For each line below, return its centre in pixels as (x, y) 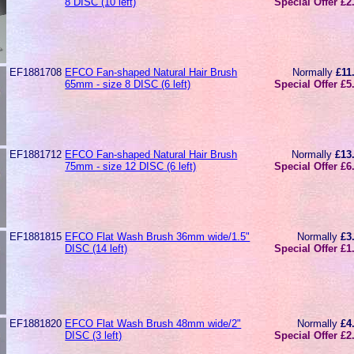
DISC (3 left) (94, 335)
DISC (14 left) (96, 248)
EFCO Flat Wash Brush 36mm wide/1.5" (158, 236)
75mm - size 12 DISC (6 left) (131, 166)
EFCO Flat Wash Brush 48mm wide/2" (153, 323)
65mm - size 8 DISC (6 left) (128, 84)
